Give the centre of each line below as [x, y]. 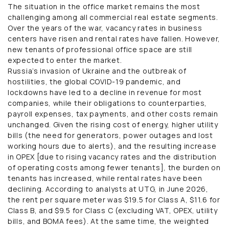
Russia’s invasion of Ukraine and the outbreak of [97, 71]
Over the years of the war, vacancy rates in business [105, 28]
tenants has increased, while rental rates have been [105, 178]
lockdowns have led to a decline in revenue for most [105, 92]
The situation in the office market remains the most [104, 6]
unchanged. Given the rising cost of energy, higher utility [113, 124]
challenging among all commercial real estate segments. [113, 17]
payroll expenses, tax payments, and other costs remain [113, 113]
